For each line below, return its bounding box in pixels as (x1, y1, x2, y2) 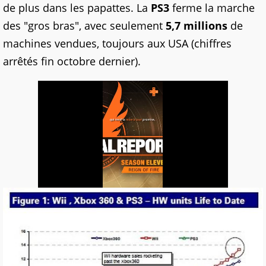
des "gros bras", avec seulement (3, 18, 166, 33)
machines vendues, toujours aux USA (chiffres (3, 36, 232, 50)
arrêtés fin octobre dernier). (3, 54, 141, 68)
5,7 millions (166, 18, 227, 33)
